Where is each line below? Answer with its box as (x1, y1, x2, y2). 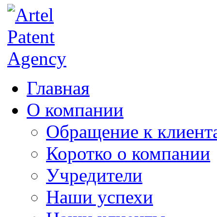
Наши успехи (46, 186, 153, 207)
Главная (27, 77, 90, 98)
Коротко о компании (46, 143, 210, 164)
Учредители (46, 165, 142, 186)
